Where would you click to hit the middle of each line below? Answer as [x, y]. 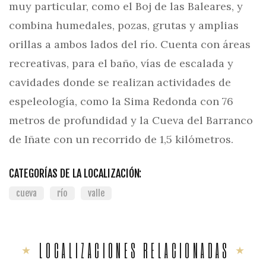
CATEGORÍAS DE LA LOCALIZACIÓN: [75, 173]
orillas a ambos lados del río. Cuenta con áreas [130, 44]
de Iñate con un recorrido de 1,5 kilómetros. [121, 139]
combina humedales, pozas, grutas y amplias [124, 25]
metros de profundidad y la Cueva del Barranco [131, 120]
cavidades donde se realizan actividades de [120, 82]
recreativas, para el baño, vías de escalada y [121, 63]
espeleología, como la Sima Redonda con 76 [121, 101]
